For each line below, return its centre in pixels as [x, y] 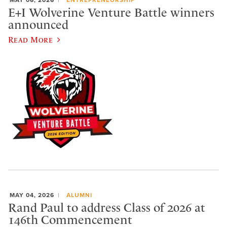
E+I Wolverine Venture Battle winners [111, 13]
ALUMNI [79, 195]
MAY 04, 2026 [32, 195]
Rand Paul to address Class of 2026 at [107, 208]
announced [38, 25]
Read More [31, 39]
